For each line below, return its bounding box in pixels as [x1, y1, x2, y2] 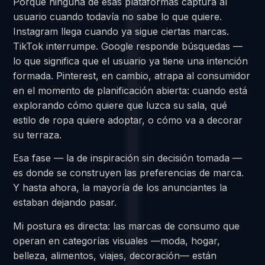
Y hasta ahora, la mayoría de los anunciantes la [13, 182, 228, 194]
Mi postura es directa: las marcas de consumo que [13, 219, 240, 232]
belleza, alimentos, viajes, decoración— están [13, 249, 217, 261]
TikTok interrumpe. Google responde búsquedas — [13, 40, 243, 52]
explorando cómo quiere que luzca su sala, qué [13, 99, 228, 111]
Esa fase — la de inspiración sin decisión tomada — [13, 152, 243, 164]
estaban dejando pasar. [13, 196, 117, 209]
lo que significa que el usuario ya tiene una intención [13, 54, 248, 67]
